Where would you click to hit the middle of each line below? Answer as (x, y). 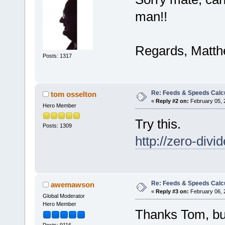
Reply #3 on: (172, 191)
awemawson (73, 184)
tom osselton (74, 94)
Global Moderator (64, 196)
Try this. (158, 124)
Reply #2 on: (172, 101)
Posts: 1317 (57, 56)
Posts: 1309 (57, 126)
